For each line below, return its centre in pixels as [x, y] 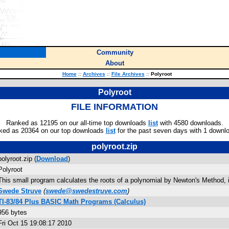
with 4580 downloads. [190, 123]
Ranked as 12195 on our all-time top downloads [77, 123]
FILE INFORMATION [114, 107]
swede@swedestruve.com [86, 191]
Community [115, 52]
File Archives [128, 74]
